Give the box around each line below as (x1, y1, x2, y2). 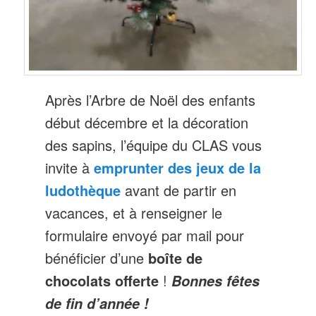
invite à (45, 157, 95, 178)
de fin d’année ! (45, 293, 150, 314)
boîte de (148, 248, 203, 269)
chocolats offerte (45, 270, 159, 291)
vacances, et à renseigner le (45, 202, 223, 224)
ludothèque (45, 180, 121, 201)
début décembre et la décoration (45, 112, 249, 133)
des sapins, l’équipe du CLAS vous (45, 135, 262, 156)
